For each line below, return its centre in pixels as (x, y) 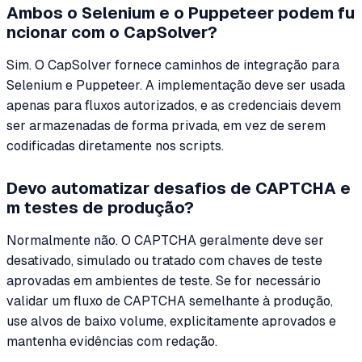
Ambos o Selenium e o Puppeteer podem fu (181, 13)
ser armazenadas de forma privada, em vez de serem (166, 125)
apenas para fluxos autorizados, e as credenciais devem (174, 105)
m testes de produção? (100, 207)
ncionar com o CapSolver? (112, 32)
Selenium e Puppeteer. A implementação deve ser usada (176, 85)
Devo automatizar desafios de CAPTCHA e (179, 188)
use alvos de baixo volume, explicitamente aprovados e (171, 321)
